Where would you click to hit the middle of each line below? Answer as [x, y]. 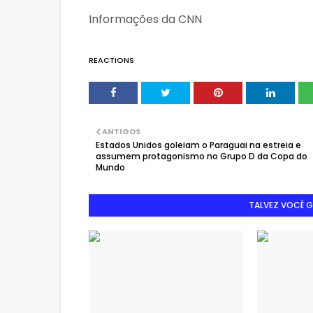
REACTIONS [111, 60]
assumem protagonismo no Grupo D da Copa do [202, 156]
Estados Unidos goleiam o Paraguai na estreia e [198, 145]
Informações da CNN [147, 20]
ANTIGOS [121, 132]
